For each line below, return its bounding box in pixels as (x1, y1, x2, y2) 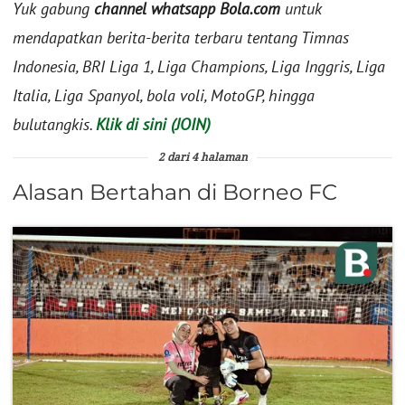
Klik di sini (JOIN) (96, 114, 211, 136)
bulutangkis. (13, 114, 96, 136)
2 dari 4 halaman (157, 153, 248, 165)
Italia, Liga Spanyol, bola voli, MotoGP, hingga (13, 85, 315, 107)
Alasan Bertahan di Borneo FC (13, 179, 337, 206)
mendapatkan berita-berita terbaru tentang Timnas (13, 27, 349, 49)
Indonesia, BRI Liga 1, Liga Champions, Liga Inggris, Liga (13, 56, 385, 78)
